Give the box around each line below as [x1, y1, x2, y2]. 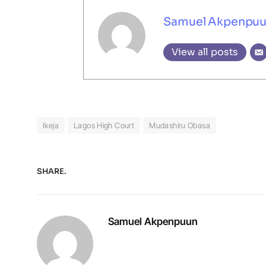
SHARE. [37, 166, 66, 177]
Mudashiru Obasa [149, 120, 211, 130]
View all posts [172, 45, 239, 58]
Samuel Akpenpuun [108, 215, 198, 227]
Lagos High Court [73, 120, 135, 130]
